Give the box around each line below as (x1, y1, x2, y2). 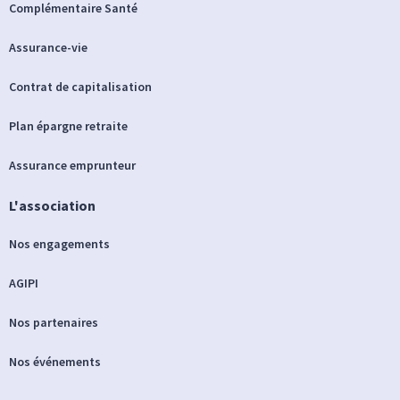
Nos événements (9, 353, 101, 370)
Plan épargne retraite (9, 117, 128, 134)
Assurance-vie (9, 38, 87, 55)
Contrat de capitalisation (9, 78, 152, 95)
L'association (9, 196, 96, 214)
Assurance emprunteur (9, 156, 136, 173)
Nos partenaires (9, 313, 98, 330)
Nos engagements (9, 235, 110, 252)
